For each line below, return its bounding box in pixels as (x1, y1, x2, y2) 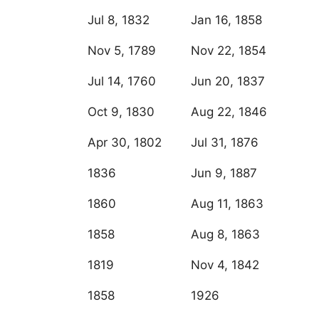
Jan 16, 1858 (191, 13, 262, 28)
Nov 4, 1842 (191, 258, 259, 273)
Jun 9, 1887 (191, 166, 257, 181)
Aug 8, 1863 (191, 227, 260, 242)
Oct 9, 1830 (88, 105, 155, 120)
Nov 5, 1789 (88, 43, 156, 58)
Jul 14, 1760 (88, 74, 156, 89)
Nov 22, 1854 (191, 43, 266, 58)
